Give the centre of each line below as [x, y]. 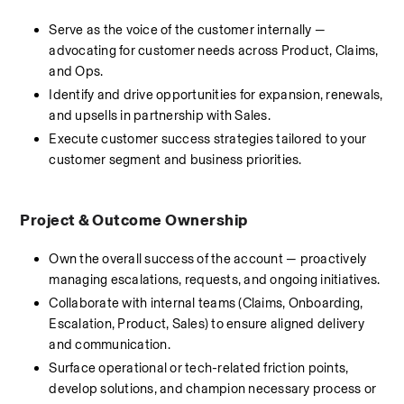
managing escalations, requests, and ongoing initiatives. [215, 280]
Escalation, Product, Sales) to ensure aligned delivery [207, 324]
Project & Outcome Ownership [134, 220]
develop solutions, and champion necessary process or [213, 389]
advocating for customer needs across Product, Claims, [214, 50]
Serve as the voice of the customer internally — [188, 30]
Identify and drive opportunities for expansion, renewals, [216, 95]
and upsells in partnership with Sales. [160, 115]
